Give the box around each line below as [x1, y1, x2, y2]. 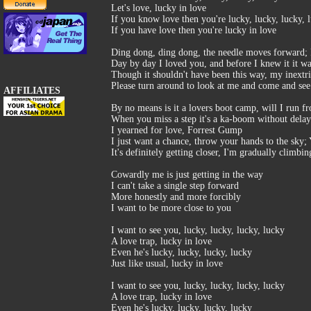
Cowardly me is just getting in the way [111, 169, 263, 180]
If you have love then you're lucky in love [111, 25, 276, 35]
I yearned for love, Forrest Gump [111, 125, 242, 135]
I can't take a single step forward [111, 180, 239, 191]
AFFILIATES [3, 85, 60, 96]
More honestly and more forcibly [111, 192, 241, 202]
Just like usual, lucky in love [111, 258, 223, 269]
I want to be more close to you [111, 203, 231, 213]
